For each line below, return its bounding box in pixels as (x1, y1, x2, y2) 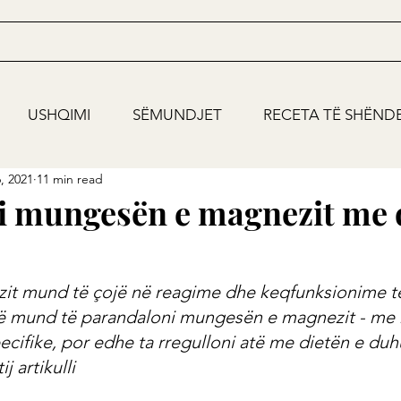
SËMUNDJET (132, 106, 222, 124)
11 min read (37, 170, 103, 187)
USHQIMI (28, 106, 90, 124)
